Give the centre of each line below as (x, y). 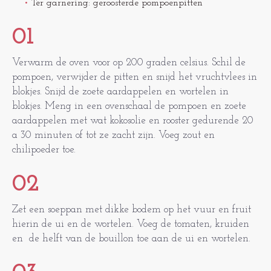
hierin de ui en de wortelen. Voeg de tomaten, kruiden (131, 224)
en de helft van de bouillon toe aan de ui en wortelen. (133, 239)
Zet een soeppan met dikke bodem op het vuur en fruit (132, 210)
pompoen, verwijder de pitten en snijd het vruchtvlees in (135, 77)
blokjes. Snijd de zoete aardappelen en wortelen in (120, 92)
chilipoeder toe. (44, 150)
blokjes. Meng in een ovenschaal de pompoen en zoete (129, 106)
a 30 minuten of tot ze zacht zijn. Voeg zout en (113, 135)
